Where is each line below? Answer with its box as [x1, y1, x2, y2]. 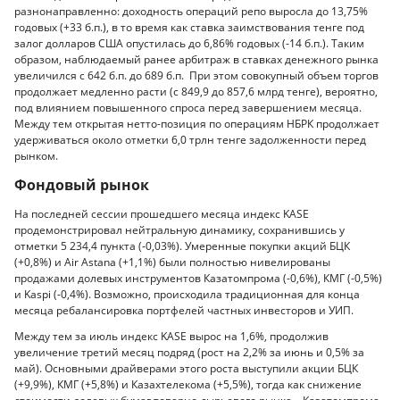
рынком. [14, 147, 58, 163]
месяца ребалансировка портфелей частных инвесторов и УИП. [14, 302, 354, 318]
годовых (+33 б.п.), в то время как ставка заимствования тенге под [14, 19, 364, 35]
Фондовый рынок [14, 175, 149, 196]
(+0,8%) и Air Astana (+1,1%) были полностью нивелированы [14, 254, 330, 270]
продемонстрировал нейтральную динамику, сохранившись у [14, 221, 345, 237]
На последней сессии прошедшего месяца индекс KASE [14, 205, 309, 221]
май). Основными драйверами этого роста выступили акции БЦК [14, 361, 358, 377]
